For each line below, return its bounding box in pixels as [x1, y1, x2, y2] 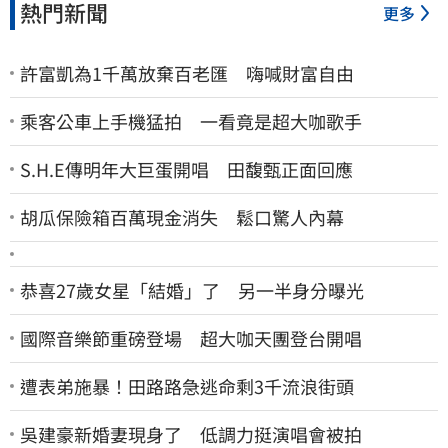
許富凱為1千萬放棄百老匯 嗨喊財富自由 [20, 59, 354, 86]
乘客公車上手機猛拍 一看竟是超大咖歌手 [20, 107, 362, 134]
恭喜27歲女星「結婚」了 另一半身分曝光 [20, 276, 364, 303]
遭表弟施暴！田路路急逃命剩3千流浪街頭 [20, 372, 354, 399]
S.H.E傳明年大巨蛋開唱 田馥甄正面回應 [20, 155, 353, 182]
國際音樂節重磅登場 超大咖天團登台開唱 [20, 324, 362, 351]
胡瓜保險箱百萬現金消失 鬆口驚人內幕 [20, 203, 344, 230]
